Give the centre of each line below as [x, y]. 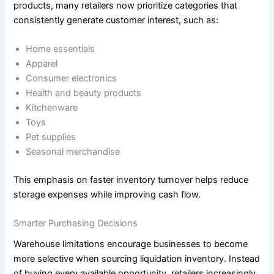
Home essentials [61, 49]
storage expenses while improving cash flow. [107, 194]
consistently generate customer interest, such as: [116, 20]
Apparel [42, 64]
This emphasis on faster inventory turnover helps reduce [131, 180]
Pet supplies [51, 137]
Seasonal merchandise [73, 152]
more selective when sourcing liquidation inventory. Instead [137, 259]
